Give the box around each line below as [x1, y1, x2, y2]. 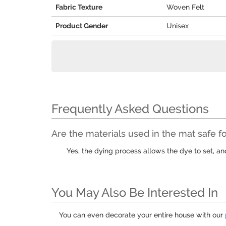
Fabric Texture [55, 3, 102, 11]
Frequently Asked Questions [51, 101, 209, 116]
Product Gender [55, 22, 108, 30]
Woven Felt [166, 3, 204, 11]
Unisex [166, 22, 189, 30]
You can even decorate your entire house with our [59, 211, 225, 219]
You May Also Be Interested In [51, 185, 218, 200]
